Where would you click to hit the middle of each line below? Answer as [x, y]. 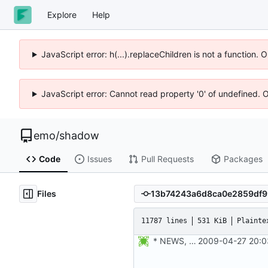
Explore [62, 14]
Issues [99, 159]
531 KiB [212, 221]
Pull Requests [167, 159]
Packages [243, 159]
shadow [79, 135]
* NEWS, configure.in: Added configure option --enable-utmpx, [193, 240]
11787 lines [164, 221]
